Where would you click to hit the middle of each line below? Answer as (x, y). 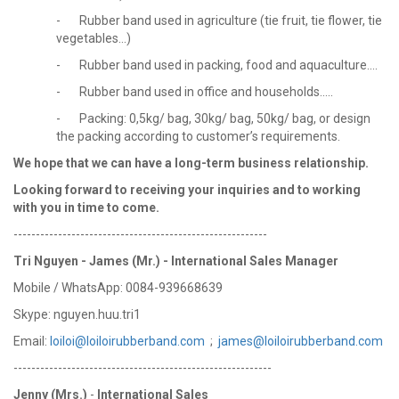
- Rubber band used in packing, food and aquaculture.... (217, 65)
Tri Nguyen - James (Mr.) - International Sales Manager (176, 261)
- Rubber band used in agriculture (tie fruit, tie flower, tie (219, 20)
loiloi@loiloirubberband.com (127, 341)
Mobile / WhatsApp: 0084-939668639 (118, 287)
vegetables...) (94, 38)
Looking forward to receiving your (114, 189)
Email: (32, 341)
